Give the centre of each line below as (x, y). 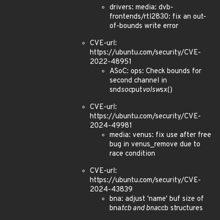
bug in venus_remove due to (155, 145)
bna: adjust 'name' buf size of (157, 199)
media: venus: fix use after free (160, 135)
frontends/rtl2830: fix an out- (158, 17)
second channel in (138, 81)
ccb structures (180, 208)
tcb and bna (139, 208)
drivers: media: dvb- (141, 8)
